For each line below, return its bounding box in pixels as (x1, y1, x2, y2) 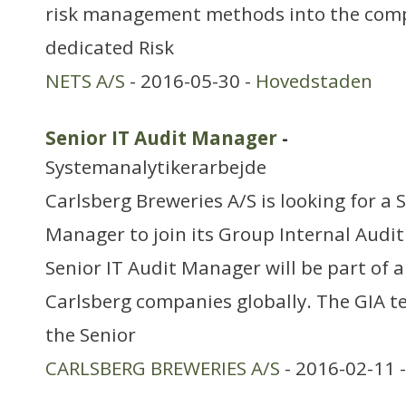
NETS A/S (45, 68, 125, 93)
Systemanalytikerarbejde (45, 154, 266, 179)
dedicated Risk (45, 34, 174, 60)
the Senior (45, 322, 136, 347)
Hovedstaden (256, 68, 372, 93)
